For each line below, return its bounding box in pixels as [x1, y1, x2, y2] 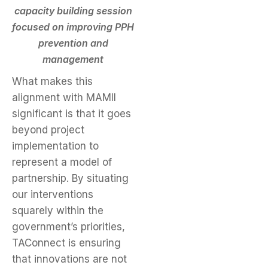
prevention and [38, 37, 108, 50]
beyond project [12, 124, 84, 136]
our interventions [12, 188, 93, 201]
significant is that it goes [12, 108, 131, 120]
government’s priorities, [12, 221, 125, 233]
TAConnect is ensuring [12, 237, 121, 249]
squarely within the [12, 205, 103, 217]
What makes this [12, 75, 93, 88]
